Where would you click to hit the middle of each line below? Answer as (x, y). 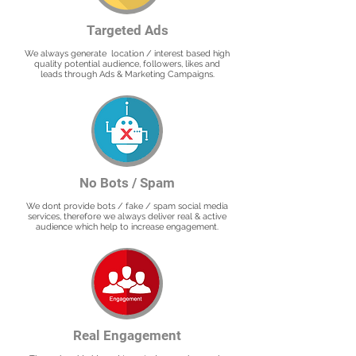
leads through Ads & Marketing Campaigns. (127, 74)
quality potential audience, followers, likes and (127, 64)
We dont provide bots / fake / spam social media (127, 206)
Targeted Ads (127, 30)
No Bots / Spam (127, 183)
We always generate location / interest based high (127, 54)
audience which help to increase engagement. (127, 227)
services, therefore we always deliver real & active (127, 217)
